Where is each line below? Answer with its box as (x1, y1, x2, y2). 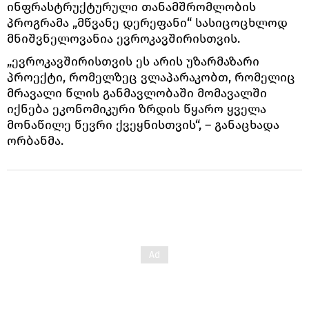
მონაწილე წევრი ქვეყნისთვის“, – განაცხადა (7, 117, 279, 132)
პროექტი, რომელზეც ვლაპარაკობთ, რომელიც (7, 69, 295, 85)
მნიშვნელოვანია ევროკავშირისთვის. (7, 30, 240, 46)
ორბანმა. (7, 132, 63, 148)
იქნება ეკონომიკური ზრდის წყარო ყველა (7, 101, 266, 117)
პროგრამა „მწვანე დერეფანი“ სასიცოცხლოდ (7, 14, 288, 30)
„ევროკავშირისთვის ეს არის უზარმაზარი (7, 53, 259, 69)
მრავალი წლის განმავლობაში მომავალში (7, 85, 267, 101)
